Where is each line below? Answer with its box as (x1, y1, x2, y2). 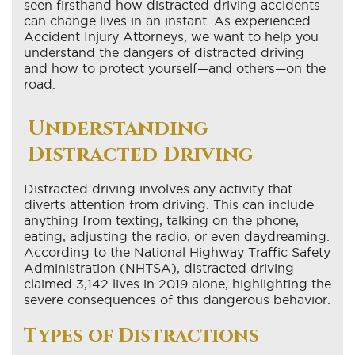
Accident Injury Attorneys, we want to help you (24, 29, 319, 44)
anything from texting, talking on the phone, (24, 212, 299, 227)
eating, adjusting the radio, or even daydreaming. (24, 228, 330, 243)
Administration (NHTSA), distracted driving (24, 260, 294, 275)
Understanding (28, 114, 208, 143)
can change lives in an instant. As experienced (24, 13, 311, 28)
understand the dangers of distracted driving (24, 44, 304, 59)
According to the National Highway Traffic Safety (24, 244, 330, 259)
